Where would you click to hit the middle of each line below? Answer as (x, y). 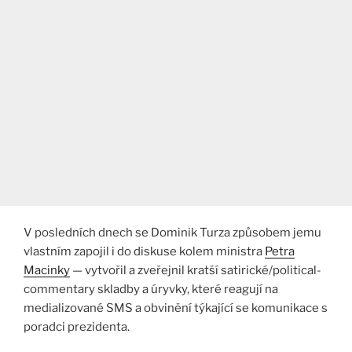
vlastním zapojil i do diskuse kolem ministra (144, 252)
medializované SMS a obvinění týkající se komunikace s (176, 308)
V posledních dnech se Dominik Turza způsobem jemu (172, 233)
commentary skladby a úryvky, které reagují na (151, 290)
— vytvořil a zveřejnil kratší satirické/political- (196, 271)
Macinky (47, 271)
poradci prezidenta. (77, 327)
